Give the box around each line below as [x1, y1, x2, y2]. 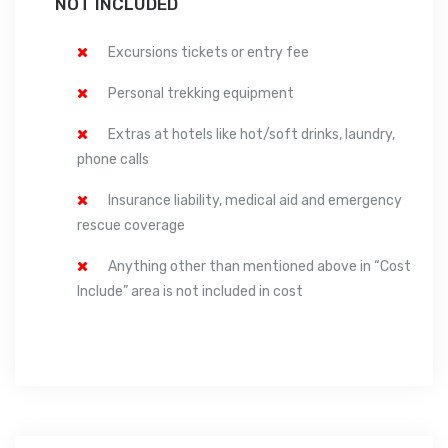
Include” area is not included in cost [77, 282, 303, 300]
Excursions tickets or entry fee [108, 43, 309, 61]
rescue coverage [77, 216, 185, 234]
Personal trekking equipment [108, 84, 294, 102]
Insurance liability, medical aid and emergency [108, 191, 402, 209]
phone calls [77, 150, 149, 168]
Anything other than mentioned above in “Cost [108, 257, 411, 275]
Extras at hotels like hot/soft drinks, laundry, [108, 125, 395, 143]
